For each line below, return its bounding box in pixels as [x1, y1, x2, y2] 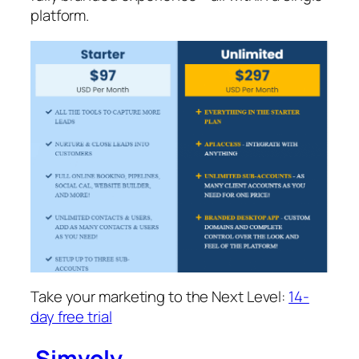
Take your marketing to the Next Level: [30, 286, 289, 308]
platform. [30, 5, 90, 26]
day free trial [30, 306, 112, 328]
